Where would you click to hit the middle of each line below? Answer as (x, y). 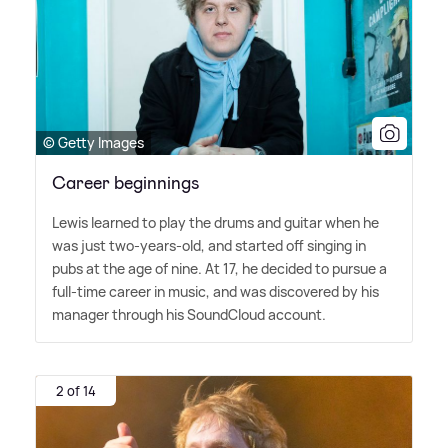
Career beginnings (126, 183)
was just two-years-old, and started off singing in (209, 246)
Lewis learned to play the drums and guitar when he (215, 223)
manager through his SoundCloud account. (189, 315)
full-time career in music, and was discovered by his (215, 292)
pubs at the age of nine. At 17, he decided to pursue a (219, 269)
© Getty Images (93, 143)
